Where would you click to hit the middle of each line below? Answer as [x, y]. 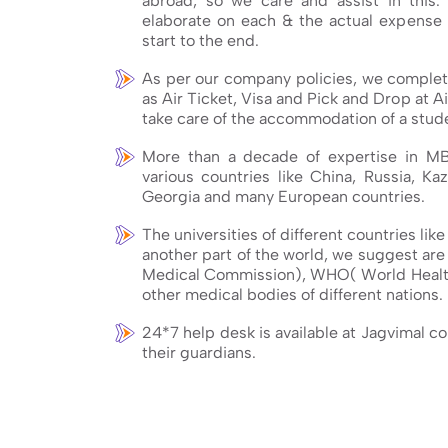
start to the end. [200, 40]
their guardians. [199, 352]
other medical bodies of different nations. [292, 294]
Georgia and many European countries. [283, 196]
